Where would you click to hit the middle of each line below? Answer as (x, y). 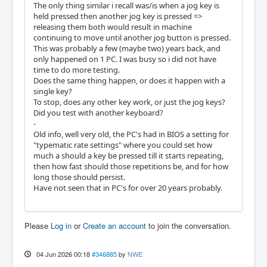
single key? (53, 91)
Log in (61, 225)
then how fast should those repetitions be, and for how (131, 166)
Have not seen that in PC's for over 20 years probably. (128, 187)
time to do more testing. (77, 69)
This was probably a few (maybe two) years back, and (127, 48)
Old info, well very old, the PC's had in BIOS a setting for (131, 134)
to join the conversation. (189, 225)
